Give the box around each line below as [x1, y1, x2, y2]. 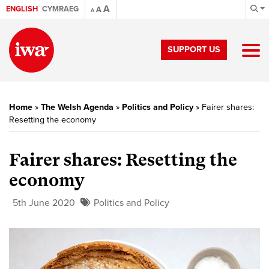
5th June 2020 [13, 197, 75, 209]
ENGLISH [6, 4, 38, 14]
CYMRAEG [42, 4, 79, 14]
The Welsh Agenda [41, 102, 113, 112]
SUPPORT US [168, 44, 220, 55]
